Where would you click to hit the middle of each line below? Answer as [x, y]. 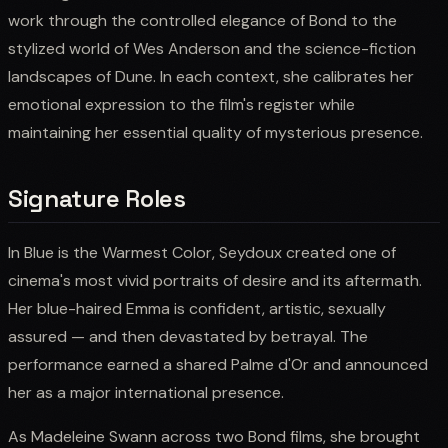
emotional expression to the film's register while [181, 104]
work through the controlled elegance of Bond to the [202, 20]
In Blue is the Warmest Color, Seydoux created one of [202, 252]
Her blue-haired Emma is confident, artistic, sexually [197, 308]
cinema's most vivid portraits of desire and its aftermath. [215, 280]
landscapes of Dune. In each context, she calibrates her [211, 76]
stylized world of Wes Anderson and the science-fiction [212, 48]
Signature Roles [97, 198]
